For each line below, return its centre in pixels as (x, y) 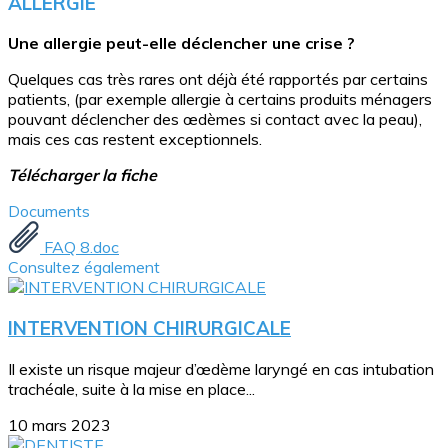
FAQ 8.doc (79, 247)
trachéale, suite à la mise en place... (131, 388)
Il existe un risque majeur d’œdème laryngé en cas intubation (221, 368)
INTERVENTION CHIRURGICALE (149, 328)
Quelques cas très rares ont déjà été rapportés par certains (218, 79)
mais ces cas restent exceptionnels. (135, 139)
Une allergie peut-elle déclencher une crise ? (181, 43)
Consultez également (84, 267)
